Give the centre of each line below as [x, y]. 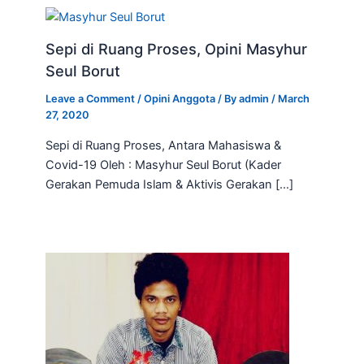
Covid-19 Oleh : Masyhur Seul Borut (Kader [164, 165]
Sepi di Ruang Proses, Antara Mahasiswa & [164, 145]
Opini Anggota [180, 99]
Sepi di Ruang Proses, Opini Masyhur [177, 49]
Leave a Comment [91, 99]
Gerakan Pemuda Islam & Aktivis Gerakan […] [170, 184]
